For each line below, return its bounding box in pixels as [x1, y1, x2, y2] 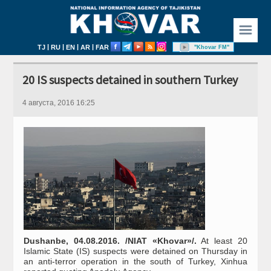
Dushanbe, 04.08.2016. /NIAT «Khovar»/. [24, 236, 197, 246]
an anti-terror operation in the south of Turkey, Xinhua [24, 256, 247, 267]
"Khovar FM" [194, 44, 229, 51]
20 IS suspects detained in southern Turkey [22, 72, 238, 88]
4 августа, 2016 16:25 [22, 99, 96, 108]
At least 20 [196, 236, 247, 246]
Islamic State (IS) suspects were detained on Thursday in [24, 246, 247, 256]
